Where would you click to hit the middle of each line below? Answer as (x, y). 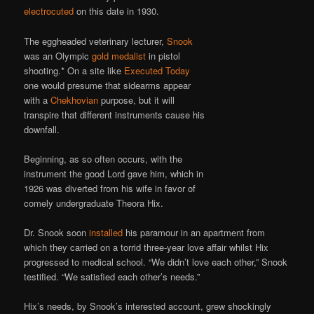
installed (106, 232)
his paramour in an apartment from (194, 232)
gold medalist (119, 55)
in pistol (163, 55)
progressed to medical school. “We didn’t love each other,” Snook (156, 261)
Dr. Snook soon (57, 232)
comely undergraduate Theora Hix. (94, 203)
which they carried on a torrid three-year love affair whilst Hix (146, 247)
